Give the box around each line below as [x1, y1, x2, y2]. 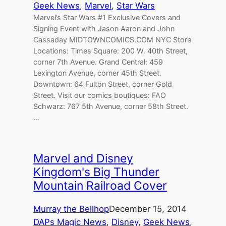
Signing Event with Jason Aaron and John [33, 24, 175, 33]
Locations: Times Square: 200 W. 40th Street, [33, 46, 188, 55]
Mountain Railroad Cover [33, 179, 167, 193]
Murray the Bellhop [33, 204, 109, 214]
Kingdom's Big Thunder [33, 165, 160, 180]
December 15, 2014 [109, 204, 187, 214]
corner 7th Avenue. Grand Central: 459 [33, 57, 163, 66]
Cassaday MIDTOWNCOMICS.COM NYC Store [33, 35, 192, 44]
